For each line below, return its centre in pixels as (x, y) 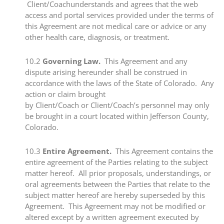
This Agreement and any (144, 61)
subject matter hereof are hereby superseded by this (115, 195)
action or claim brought (65, 94)
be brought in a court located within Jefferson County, (117, 116)
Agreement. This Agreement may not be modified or (115, 206)
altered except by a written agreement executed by (112, 217)
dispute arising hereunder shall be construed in (106, 72)
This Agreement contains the (162, 151)
